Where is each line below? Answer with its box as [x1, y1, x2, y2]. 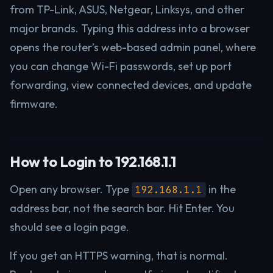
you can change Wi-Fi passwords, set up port [10, 59, 232, 73]
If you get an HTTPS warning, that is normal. [10, 249, 228, 263]
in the [206, 182, 236, 196]
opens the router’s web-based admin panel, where [10, 40, 256, 54]
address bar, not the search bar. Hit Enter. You [10, 201, 235, 215]
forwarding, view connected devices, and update [10, 78, 252, 92]
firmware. [10, 97, 58, 111]
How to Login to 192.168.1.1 [10, 152, 176, 171]
